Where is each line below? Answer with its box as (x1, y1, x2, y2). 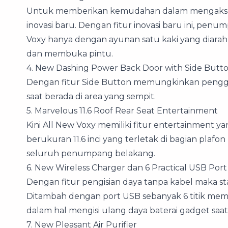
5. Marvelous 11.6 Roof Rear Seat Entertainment (26, 105, 218, 116)
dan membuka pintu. (26, 48, 113, 59)
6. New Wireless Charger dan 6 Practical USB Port (26, 162, 227, 173)
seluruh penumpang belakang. (26, 148, 155, 158)
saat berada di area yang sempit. (26, 91, 156, 101)
